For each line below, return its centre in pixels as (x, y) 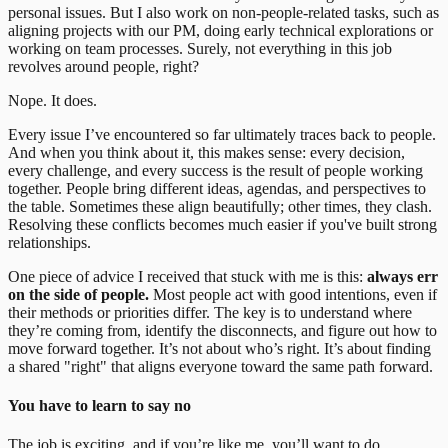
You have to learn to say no (99, 406)
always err (402, 276)
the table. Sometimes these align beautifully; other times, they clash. (220, 206)
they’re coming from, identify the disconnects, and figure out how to (222, 330)
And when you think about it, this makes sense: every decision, (206, 152)
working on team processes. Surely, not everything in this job (200, 48)
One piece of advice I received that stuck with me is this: (187, 276)
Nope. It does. (52, 100)
